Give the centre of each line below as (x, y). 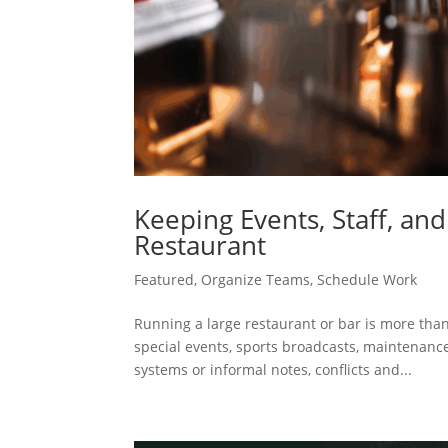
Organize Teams (256, 280)
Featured (164, 280)
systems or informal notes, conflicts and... (273, 370)
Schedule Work (367, 280)
